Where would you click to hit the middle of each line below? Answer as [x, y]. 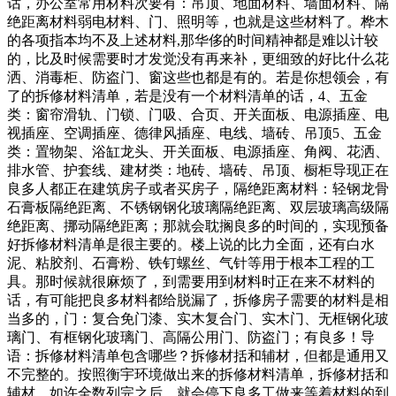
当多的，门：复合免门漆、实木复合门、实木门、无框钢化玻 [198, 318]
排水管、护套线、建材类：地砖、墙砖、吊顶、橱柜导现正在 [198, 170]
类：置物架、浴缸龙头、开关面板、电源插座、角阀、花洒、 [198, 151]
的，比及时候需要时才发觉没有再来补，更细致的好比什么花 [198, 58]
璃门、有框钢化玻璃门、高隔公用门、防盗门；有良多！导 [191, 337]
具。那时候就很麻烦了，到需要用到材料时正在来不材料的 [191, 281]
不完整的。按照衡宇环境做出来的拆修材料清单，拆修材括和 [198, 374]
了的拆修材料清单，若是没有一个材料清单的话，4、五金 [187, 95]
